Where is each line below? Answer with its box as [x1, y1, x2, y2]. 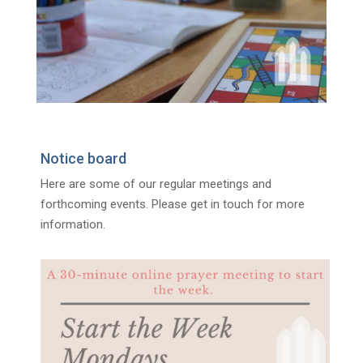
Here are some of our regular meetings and [40, 176, 271, 191]
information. [40, 216, 105, 232]
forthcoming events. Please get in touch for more [40, 196, 305, 211]
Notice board [40, 149, 126, 167]
